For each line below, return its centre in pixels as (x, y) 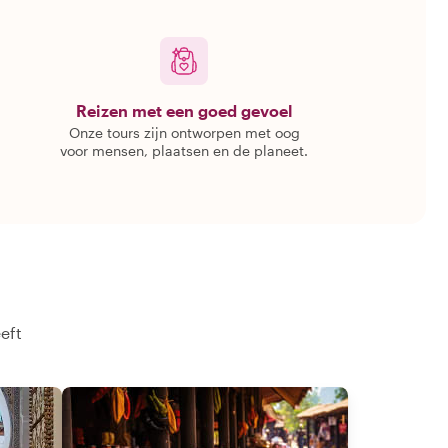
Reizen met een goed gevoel (184, 110)
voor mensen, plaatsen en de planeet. (184, 150)
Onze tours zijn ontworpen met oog (184, 132)
